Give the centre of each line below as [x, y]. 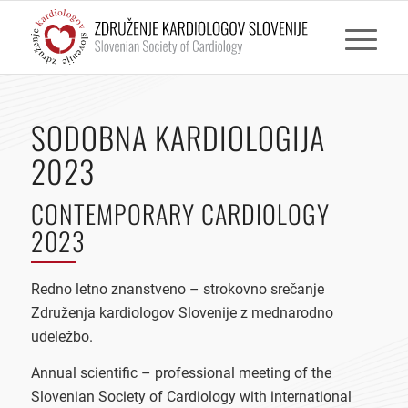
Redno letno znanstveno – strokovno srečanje [177, 289]
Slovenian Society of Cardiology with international [191, 396]
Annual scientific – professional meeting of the [181, 372]
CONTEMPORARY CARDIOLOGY [180, 214]
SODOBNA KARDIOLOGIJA [178, 137]
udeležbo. [61, 337]
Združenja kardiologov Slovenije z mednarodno [182, 313]
